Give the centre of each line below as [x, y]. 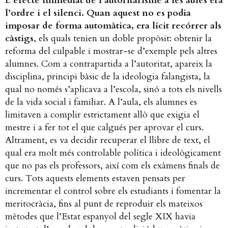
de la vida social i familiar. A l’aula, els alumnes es [101, 102]
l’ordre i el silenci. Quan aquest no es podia [98, 13]
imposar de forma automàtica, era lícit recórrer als [113, 25]
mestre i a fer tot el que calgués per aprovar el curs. [104, 127]
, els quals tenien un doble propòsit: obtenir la [123, 38]
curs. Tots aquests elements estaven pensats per [95, 178]
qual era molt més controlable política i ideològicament [113, 153]
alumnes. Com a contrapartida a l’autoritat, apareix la [109, 64]
